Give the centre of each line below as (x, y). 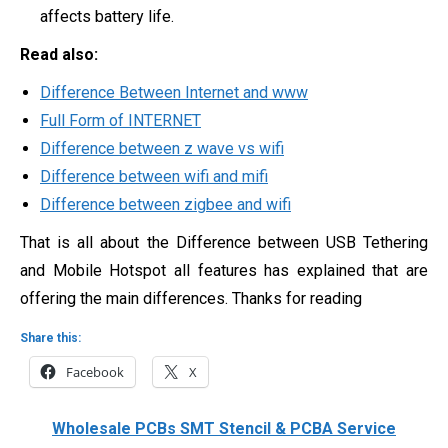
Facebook (95, 371)
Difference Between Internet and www (174, 92)
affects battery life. (107, 16)
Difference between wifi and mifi (154, 176)
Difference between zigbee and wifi (165, 204)
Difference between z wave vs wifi (162, 148)
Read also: (59, 54)
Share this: (50, 337)
